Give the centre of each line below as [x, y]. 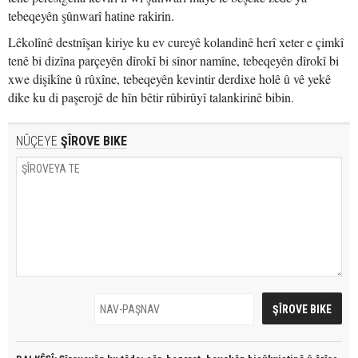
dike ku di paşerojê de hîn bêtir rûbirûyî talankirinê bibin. [151, 97]
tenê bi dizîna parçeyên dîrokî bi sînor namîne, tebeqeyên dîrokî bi [173, 60]
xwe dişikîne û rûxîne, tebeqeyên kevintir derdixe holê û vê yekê [169, 79]
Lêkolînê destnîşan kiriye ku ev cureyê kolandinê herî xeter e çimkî [176, 42]
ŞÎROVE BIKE [92, 141]
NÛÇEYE [37, 141]
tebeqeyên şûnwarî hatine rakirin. [91, 16]
